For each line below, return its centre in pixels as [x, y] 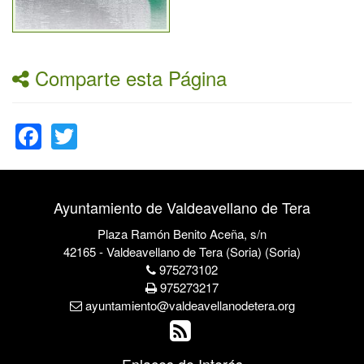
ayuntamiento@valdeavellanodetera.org [188, 305]
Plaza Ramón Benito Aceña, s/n [182, 234]
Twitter [115, 116]
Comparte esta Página [128, 78]
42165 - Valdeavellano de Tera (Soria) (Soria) [182, 251]
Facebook [99, 116]
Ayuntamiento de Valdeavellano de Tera [182, 207]
